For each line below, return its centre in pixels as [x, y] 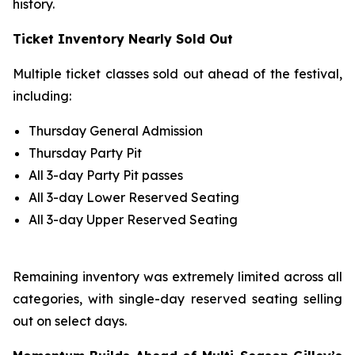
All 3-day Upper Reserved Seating [133, 219]
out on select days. [70, 321]
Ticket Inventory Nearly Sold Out [123, 39]
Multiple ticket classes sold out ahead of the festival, [177, 74]
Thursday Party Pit [85, 153]
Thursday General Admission [116, 131]
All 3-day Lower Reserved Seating [134, 197]
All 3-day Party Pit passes [106, 175]
